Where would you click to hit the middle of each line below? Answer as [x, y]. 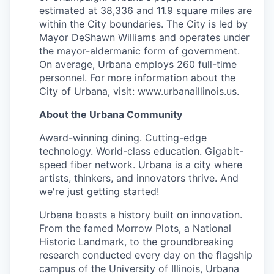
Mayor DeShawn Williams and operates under [144, 37]
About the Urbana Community [111, 114]
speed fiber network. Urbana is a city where [141, 165]
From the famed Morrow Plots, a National [135, 228]
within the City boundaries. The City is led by [143, 24]
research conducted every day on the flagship [146, 255]
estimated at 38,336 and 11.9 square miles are [146, 10]
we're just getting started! [99, 191]
